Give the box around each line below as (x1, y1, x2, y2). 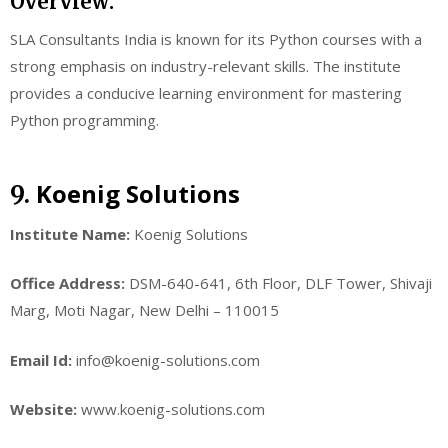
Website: (10, 399, 77, 420)
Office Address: (10, 273, 125, 294)
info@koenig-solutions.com (72, 349, 260, 370)
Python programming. (10, 110, 159, 131)
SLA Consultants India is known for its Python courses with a (10, 29, 422, 50)
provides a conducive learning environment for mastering (10, 83, 402, 104)
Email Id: (10, 349, 72, 370)
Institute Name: (10, 223, 130, 244)
